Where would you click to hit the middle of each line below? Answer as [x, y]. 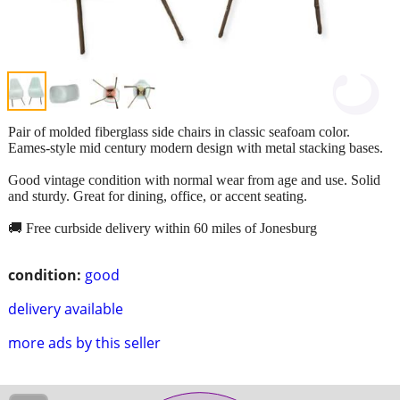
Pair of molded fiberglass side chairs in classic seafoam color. [179, 131]
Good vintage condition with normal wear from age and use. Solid [194, 179]
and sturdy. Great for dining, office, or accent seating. [158, 196]
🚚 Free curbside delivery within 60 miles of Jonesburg [162, 228]
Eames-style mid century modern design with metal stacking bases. [196, 147]
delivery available [66, 308]
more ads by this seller [84, 342]
